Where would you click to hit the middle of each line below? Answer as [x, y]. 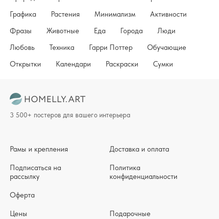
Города [131, 31]
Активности [168, 14]
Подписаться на [35, 167]
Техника [62, 47]
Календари [73, 64]
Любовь [22, 47]
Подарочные [130, 213]
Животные [63, 31]
